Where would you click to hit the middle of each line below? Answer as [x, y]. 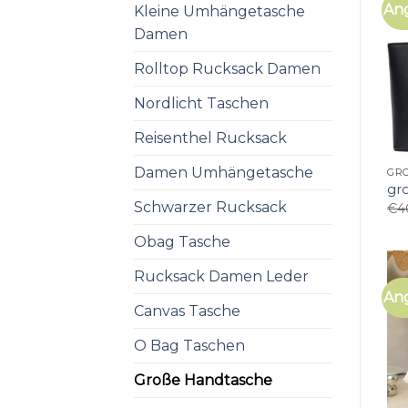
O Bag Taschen [189, 345]
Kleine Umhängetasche [219, 11]
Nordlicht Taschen [201, 103]
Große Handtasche [203, 380]
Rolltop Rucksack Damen [227, 68]
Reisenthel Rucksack [210, 138]
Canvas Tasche [187, 311]
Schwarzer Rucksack [210, 207]
